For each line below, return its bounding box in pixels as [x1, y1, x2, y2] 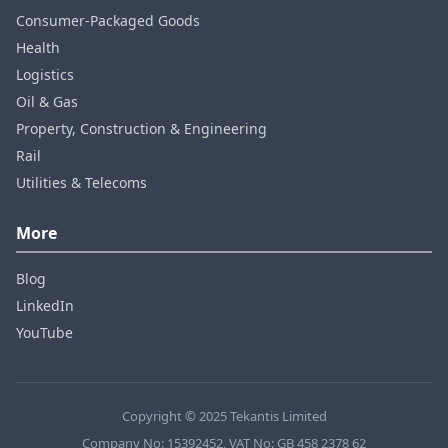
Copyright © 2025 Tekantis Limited [121, 407, 327, 425]
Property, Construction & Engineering [16, 119, 267, 138]
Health [16, 38, 60, 57]
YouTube [16, 323, 73, 342]
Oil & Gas [16, 92, 78, 111]
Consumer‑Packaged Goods [16, 11, 200, 30]
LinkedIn [16, 296, 74, 315]
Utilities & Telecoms [16, 173, 147, 192]
